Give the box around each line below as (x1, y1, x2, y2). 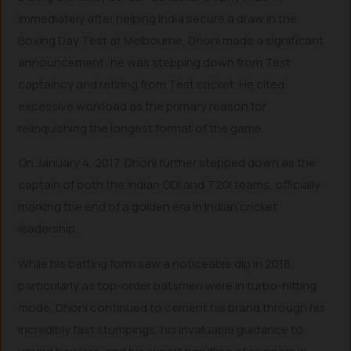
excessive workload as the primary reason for (18, 97, 267, 114)
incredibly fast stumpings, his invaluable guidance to (18, 320, 304, 338)
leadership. (18, 220, 78, 237)
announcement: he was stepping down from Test (18, 53, 291, 71)
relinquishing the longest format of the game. (18, 119, 265, 136)
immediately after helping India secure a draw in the (18, 9, 298, 27)
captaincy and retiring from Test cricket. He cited (18, 75, 285, 92)
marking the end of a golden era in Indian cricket (18, 198, 278, 215)
